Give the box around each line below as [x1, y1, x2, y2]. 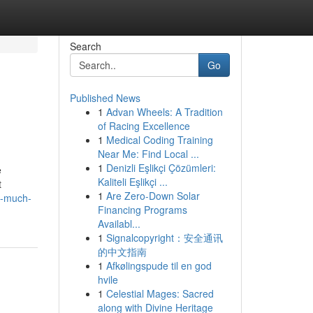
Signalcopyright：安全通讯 [105, 231, 223, 245]
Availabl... [97, 217, 140, 231]
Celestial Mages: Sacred [105, 286, 214, 300]
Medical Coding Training [105, 133, 213, 147]
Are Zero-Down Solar [105, 189, 200, 203]
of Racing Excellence [97, 119, 190, 133]
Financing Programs [97, 203, 187, 217]
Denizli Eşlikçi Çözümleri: [105, 161, 216, 175]
